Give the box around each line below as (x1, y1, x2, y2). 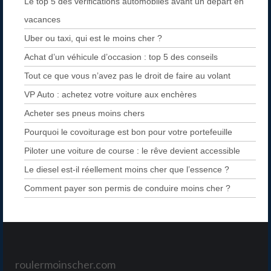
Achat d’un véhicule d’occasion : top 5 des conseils (24, 52, 218, 62)
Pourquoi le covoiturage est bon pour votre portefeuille (24, 127, 232, 137)
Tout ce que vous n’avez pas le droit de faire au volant (24, 71, 230, 81)
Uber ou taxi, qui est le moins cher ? (24, 33, 162, 44)
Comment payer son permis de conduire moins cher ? (24, 183, 230, 194)
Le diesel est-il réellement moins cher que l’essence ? (24, 165, 229, 175)
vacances (24, 15, 60, 25)
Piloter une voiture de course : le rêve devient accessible (24, 146, 240, 156)
